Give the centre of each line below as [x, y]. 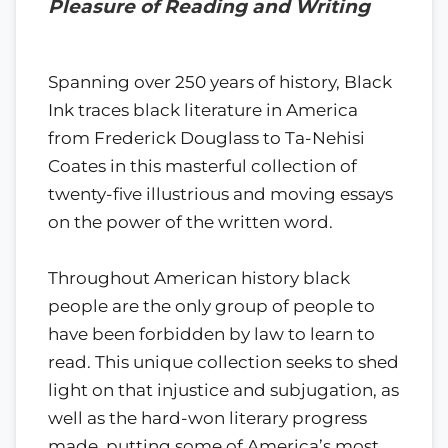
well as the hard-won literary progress [207, 417]
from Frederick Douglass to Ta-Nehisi [206, 137]
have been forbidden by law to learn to [211, 333]
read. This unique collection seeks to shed [223, 361]
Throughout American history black [199, 277]
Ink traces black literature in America [203, 109]
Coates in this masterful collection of [202, 165]
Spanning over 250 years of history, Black [220, 81]
